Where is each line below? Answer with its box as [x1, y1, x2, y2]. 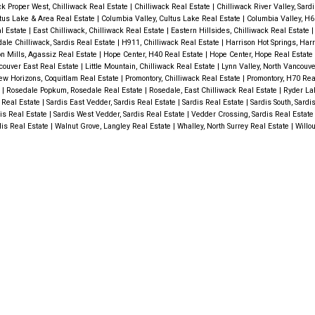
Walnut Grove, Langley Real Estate [54, 122, 173, 131]
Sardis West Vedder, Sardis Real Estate [53, 110, 187, 120]
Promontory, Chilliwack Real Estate [124, 74, 243, 84]
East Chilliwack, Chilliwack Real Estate [32, 26, 167, 36]
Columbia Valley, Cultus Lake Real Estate [101, 14, 243, 24]
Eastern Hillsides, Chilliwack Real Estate [170, 26, 311, 36]
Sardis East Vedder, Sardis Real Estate [46, 98, 178, 108]
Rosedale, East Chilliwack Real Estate [148, 86, 279, 96]
